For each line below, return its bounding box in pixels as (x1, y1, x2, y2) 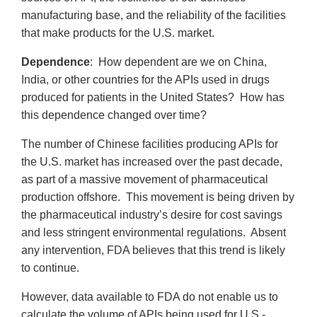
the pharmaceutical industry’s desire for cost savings (21, 208, 282, 221)
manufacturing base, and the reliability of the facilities (21, 8, 286, 21)
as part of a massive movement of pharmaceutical (21, 173, 268, 185)
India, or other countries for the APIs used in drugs (21, 73, 270, 86)
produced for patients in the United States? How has (21, 91, 284, 103)
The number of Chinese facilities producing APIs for (21, 137, 278, 150)
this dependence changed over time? (21, 108, 207, 121)
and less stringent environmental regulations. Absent (21, 226, 286, 238)
